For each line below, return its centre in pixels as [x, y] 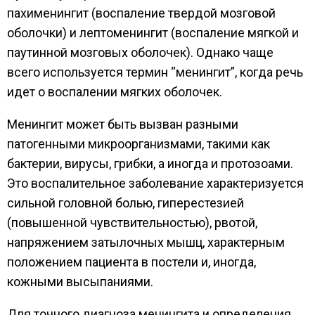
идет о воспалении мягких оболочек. [115, 91]
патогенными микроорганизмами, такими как [139, 143]
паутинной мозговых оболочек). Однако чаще [140, 52]
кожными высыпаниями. [80, 281]
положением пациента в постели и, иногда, [131, 262]
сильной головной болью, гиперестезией [126, 202]
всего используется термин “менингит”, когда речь [155, 72]
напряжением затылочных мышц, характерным [146, 242]
